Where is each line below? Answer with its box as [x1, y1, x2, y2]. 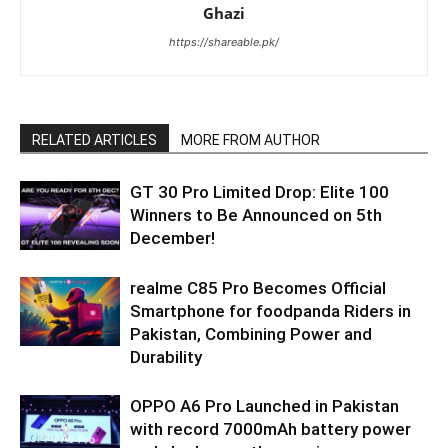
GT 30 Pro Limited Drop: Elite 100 [130, 182, 389, 203]
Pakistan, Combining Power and [130, 324, 372, 345]
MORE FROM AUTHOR [181, 132, 320, 149]
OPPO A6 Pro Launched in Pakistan [130, 396, 399, 417]
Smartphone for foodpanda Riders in [130, 301, 411, 322]
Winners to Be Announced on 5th [130, 205, 382, 226]
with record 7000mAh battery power [130, 419, 411, 440]
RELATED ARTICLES [32, 132, 157, 149]
